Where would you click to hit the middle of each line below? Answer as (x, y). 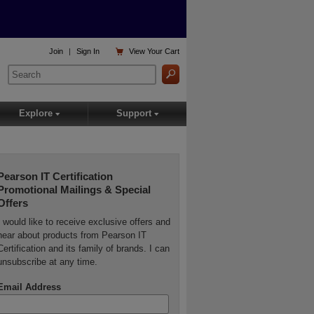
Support (135, 114)
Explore (37, 114)
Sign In (88, 52)
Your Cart (164, 52)
